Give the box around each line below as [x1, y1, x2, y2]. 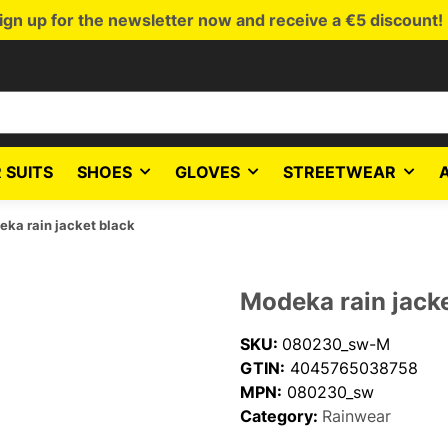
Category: [240, 405, 322, 426]
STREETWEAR [283, 162, 396, 182]
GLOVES [175, 162, 240, 182]
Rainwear [322, 405, 391, 426]
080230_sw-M [282, 333, 390, 354]
